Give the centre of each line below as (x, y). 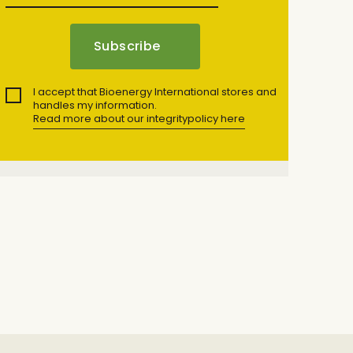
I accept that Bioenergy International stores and (154, 92)
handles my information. (95, 106)
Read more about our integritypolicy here (139, 119)
